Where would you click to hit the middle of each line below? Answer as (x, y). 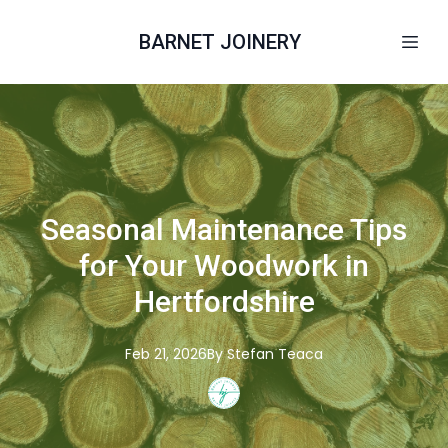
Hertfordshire (224, 301)
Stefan (250, 354)
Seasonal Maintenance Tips (224, 229)
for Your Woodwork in (224, 265)
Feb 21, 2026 (166, 354)
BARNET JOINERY (220, 42)
